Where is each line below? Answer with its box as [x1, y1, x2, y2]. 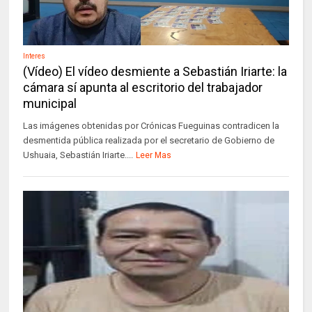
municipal [23, 96, 77, 111]
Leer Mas [136, 150, 172, 160]
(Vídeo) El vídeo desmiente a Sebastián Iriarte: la [23, 64, 288, 79]
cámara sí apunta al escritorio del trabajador [23, 80, 263, 95]
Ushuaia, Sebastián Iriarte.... [23, 150, 134, 160]
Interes [23, 52, 46, 60]
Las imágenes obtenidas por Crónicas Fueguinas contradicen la [23, 120, 280, 131]
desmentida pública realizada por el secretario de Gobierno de [23, 135, 275, 146]
